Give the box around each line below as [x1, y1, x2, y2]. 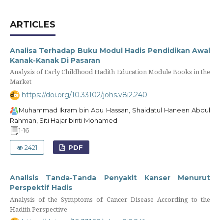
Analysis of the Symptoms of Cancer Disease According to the [9, 194, 211, 204]
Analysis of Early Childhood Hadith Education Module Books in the [9, 67, 211, 77]
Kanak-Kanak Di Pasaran [9, 56, 100, 65]
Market [9, 77, 31, 86]
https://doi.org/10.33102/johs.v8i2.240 [21, 90, 147, 99]
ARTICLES [9, 19, 55, 30]
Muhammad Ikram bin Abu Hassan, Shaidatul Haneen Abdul [18, 106, 211, 114]
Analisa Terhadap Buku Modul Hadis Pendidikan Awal [9, 46, 211, 55]
